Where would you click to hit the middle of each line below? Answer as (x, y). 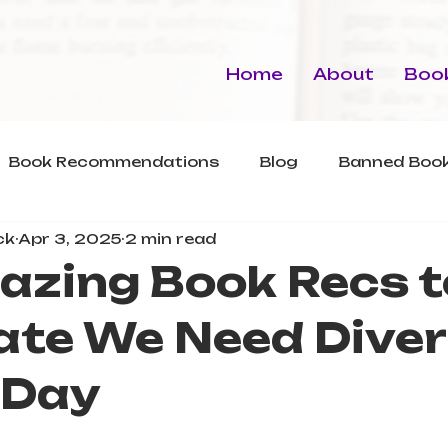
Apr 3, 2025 (69, 238)
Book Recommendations (113, 161)
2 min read (170, 238)
